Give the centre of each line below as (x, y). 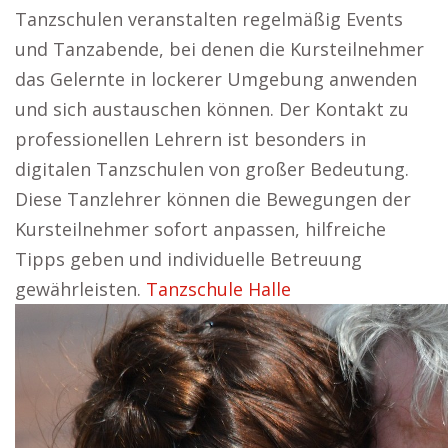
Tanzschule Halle (218, 289)
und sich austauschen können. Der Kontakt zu (212, 109)
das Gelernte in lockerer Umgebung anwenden (216, 79)
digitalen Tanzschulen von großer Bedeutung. (212, 169)
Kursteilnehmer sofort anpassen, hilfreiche (200, 229)
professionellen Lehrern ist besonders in (190, 139)
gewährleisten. (80, 289)
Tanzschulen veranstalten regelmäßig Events (209, 19)
